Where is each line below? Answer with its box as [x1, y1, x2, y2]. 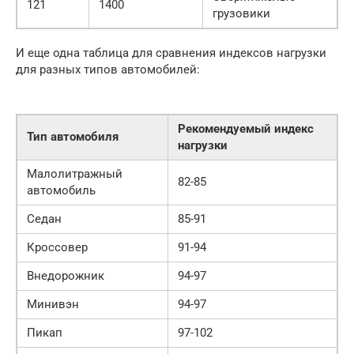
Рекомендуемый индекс [178, 122, 314, 137]
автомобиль [27, 183, 96, 198]
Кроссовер [27, 240, 88, 255]
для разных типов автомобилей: [16, 62, 200, 77]
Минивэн [27, 297, 79, 312]
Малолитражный [27, 167, 122, 182]
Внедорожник [27, 269, 104, 284]
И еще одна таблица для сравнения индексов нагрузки [16, 46, 326, 61]
